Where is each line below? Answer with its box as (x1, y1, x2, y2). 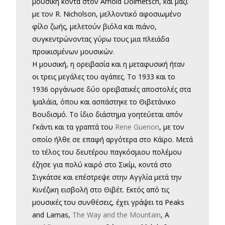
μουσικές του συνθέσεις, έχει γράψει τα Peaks (32, 197, 184, 207)
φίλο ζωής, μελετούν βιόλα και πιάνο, (32, 22, 157, 32)
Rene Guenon (115, 122, 159, 132)
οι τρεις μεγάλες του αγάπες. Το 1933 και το (32, 72, 175, 82)
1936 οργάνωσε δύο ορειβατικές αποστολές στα (32, 84, 191, 94)
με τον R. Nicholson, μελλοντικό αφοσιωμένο (32, 9, 181, 19)
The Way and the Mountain (72, 210, 161, 220)
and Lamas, (32, 210, 72, 220)
